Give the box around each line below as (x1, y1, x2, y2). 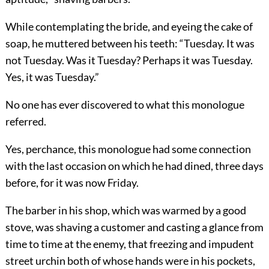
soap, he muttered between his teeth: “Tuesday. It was (5, 36, 255, 50)
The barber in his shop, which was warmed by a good (5, 203, 246, 217)
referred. (5, 114, 46, 128)
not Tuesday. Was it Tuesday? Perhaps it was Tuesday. (5, 53, 253, 67)
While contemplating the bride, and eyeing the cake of (5, 19, 253, 33)
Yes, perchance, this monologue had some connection (5, 142, 251, 156)
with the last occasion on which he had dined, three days (5, 159, 264, 172)
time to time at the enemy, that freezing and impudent (5, 237, 254, 250)
